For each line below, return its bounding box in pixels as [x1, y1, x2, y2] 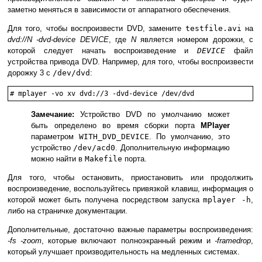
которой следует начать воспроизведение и [8, 46, 198, 56]
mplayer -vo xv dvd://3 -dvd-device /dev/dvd [18, 89, 194, 98]
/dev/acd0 [73, 143, 116, 153]
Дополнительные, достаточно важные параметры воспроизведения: [8, 225, 253, 235]
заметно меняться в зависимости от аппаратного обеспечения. [8, 5, 231, 15]
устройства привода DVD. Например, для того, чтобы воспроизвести [8, 57, 253, 67]
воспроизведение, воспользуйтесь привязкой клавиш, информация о [8, 184, 253, 194]
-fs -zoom [8, 236, 42, 246]
